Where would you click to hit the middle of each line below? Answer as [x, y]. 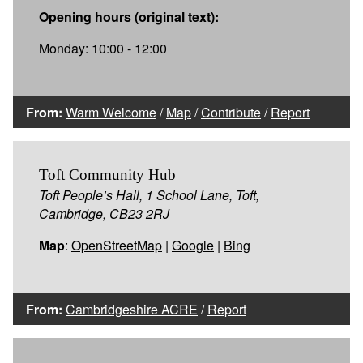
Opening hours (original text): [129, 16]
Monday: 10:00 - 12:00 [103, 48]
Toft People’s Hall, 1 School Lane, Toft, [149, 194]
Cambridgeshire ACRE [132, 309]
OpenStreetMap [117, 245]
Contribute [231, 112]
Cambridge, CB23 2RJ [104, 213]
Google [193, 245]
